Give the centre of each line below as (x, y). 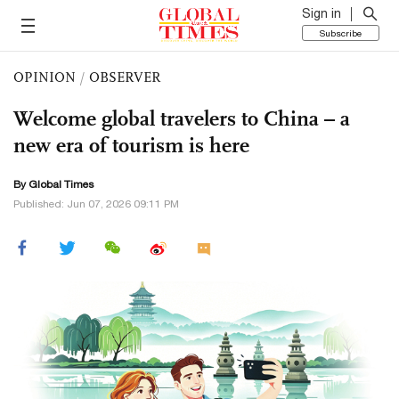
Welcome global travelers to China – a (182, 118)
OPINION (45, 77)
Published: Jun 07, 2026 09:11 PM (96, 204)
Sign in (322, 13)
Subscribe (341, 33)
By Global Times (53, 184)
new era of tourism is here (131, 145)
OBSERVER (125, 77)
